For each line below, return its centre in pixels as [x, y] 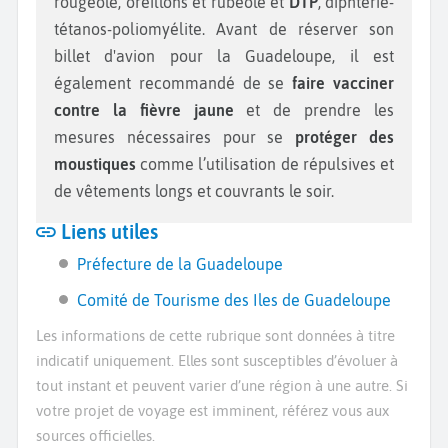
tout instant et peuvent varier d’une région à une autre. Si [222, 385]
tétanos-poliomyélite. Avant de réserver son [224, 28]
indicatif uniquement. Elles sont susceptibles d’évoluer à [217, 360]
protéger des [345, 136]
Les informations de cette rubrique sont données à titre [215, 335]
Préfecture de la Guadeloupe [180, 263]
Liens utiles [107, 231]
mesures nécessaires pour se [175, 136]
